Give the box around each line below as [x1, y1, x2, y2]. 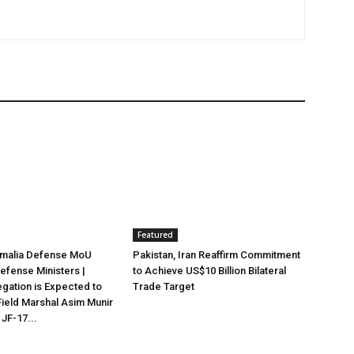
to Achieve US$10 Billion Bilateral [133, 265, 286, 277]
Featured [137, 229, 173, 240]
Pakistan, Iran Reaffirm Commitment [133, 249, 300, 261]
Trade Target [133, 281, 194, 292]
